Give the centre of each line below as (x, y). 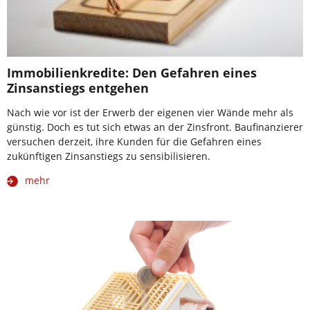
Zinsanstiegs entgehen (78, 88)
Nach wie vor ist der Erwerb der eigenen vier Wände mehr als (150, 112)
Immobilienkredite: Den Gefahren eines (132, 72)
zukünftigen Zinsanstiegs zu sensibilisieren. (109, 156)
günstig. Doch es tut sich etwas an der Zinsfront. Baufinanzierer (155, 127)
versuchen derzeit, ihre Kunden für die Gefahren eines (134, 141)
